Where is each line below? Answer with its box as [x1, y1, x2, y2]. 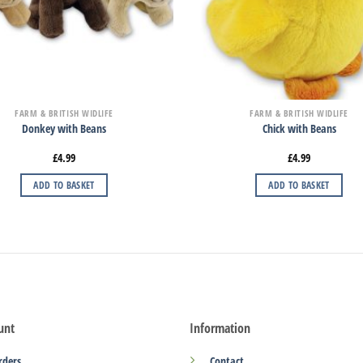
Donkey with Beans [22, 121, 106, 137]
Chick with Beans [262, 121, 336, 137]
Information [189, 319, 250, 338]
